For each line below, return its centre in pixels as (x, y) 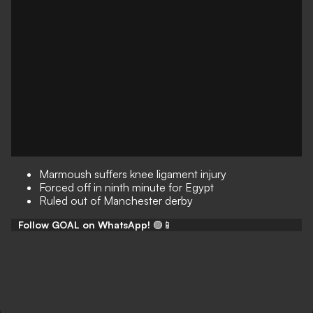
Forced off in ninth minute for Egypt (126, 187)
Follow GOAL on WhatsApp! (84, 225)
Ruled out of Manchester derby (116, 201)
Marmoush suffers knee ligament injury (133, 174)
